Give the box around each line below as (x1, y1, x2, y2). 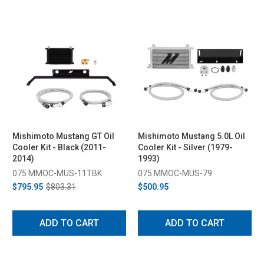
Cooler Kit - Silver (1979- (138, 142, 233, 152)
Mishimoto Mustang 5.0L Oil (138, 131, 245, 141)
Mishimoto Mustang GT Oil (12, 131, 114, 141)
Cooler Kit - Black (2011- (12, 142, 106, 152)
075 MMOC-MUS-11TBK (12, 168, 102, 178)
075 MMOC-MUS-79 (138, 168, 212, 178)
